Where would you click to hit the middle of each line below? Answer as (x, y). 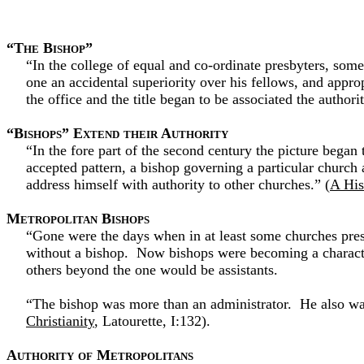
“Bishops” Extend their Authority (117, 133)
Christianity (60, 321)
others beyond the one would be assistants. (152, 270)
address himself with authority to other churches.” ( (178, 184)
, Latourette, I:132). (152, 321)
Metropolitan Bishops (78, 219)
